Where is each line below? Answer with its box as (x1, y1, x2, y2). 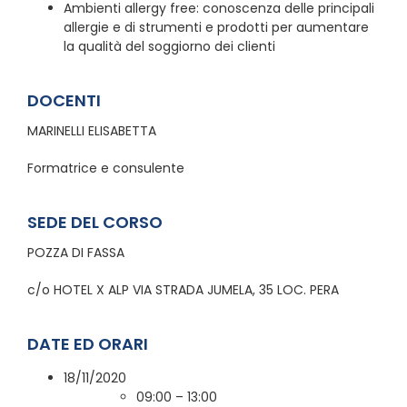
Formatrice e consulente (27, 158, 184, 177)
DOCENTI (27, 88, 101, 112)
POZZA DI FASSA (27, 243, 124, 262)
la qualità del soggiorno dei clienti (64, 36, 275, 55)
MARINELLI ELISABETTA (27, 121, 156, 140)
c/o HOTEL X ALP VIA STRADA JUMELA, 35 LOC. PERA (27, 280, 339, 299)
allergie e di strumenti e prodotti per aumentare (64, 17, 369, 36)
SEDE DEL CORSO (27, 210, 163, 233)
